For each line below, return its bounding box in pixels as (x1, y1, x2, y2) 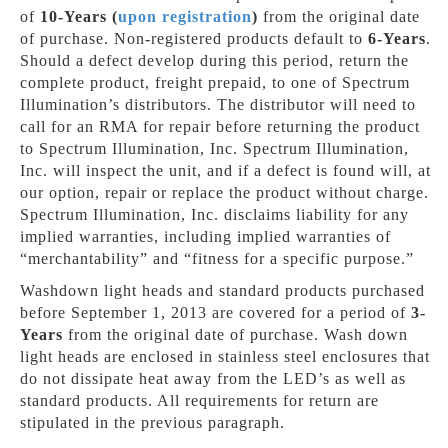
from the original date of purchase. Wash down (63, 326, 408, 343)
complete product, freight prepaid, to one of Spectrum (20, 74, 410, 91)
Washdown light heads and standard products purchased (20, 282, 425, 299)
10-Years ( (40, 8, 118, 25)
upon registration (118, 8, 252, 25)
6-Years (368, 30, 426, 47)
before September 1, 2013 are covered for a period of (20, 304, 411, 321)
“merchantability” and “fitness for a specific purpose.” (20, 250, 414, 267)
